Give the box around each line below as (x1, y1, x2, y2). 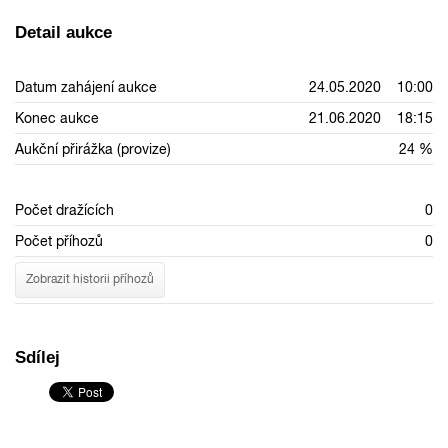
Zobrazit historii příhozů (26, 272, 154, 287)
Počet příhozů (15, 232, 103, 249)
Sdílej (15, 347, 60, 367)
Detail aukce (15, 22, 112, 42)
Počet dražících (15, 201, 114, 218)
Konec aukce (15, 109, 99, 126)
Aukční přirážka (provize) (15, 140, 171, 157)
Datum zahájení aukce (15, 78, 157, 95)
